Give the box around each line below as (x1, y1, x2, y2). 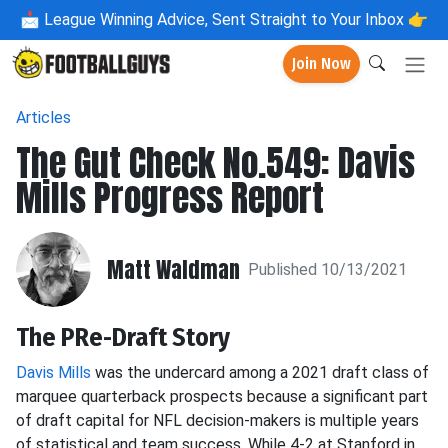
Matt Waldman (107, 252, 240, 286)
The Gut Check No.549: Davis (16, 136, 415, 190)
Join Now (292, 54, 351, 74)
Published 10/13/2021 (248, 259, 407, 279)
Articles (16, 108, 71, 127)
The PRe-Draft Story (16, 322, 230, 353)
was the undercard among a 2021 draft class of (91, 363, 429, 382)
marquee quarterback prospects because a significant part (16, 387, 428, 406)
